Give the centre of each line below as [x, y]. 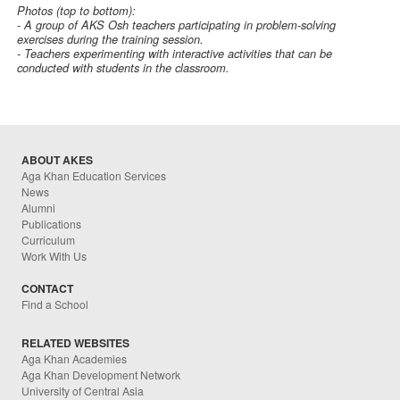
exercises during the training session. [111, 40]
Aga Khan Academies [75, 358]
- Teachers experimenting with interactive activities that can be [175, 54]
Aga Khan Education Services [94, 176]
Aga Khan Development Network [101, 374]
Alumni [39, 208]
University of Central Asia [83, 390]
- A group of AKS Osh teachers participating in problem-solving [177, 25]
